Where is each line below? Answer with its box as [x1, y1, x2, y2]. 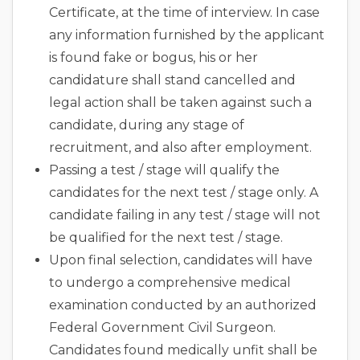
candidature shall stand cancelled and [49, 72, 296, 88]
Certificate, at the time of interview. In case [49, 5, 320, 21]
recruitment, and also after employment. [49, 140, 312, 156]
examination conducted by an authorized [49, 297, 317, 313]
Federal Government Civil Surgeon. [49, 320, 276, 336]
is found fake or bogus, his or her [49, 50, 258, 66]
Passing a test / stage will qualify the [49, 162, 280, 178]
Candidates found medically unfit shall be [49, 342, 317, 358]
